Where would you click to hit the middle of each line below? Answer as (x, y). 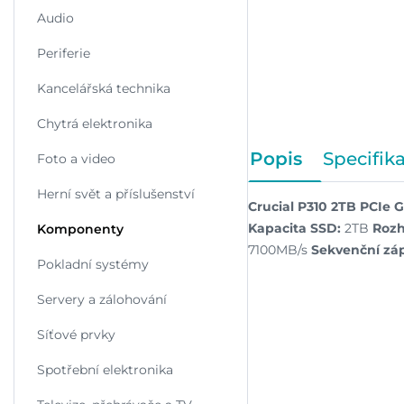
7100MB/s (280, 250)
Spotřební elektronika (105, 370)
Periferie (64, 53)
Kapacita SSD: (294, 228)
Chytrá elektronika (95, 124)
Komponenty (80, 229)
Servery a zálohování (102, 299)
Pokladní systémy (93, 264)
